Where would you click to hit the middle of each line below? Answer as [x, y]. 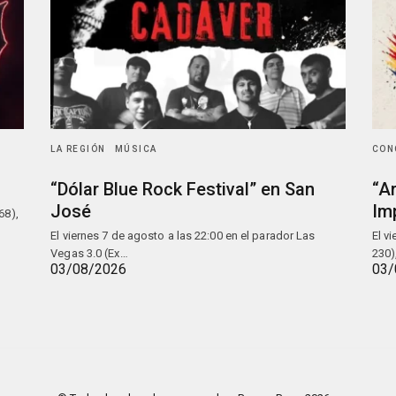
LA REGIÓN [78, 149]
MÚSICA [136, 149]
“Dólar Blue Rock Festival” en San [183, 189]
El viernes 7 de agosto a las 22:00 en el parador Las [183, 236]
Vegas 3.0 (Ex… [89, 253]
